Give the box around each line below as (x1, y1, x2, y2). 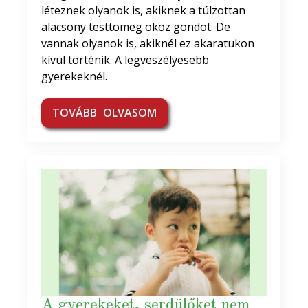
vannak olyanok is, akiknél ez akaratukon (41, 35, 254, 51)
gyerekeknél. (41, 68, 107, 84)
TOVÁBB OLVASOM (52, 104, 157, 120)
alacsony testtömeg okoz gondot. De (41, 19, 230, 34)
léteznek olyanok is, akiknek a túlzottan (41, 2, 245, 18)
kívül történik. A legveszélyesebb (41, 52, 209, 67)
